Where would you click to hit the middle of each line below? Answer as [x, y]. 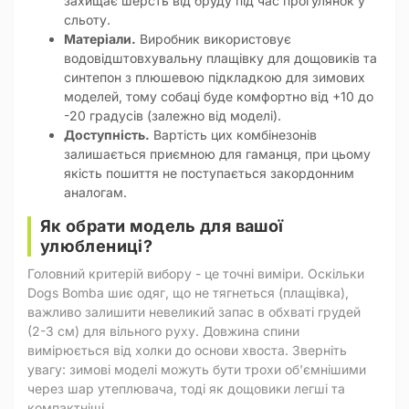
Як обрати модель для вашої [162, 226]
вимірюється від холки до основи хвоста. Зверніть [187, 351]
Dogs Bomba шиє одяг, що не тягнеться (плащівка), [188, 293]
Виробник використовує [214, 39]
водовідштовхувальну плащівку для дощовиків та [220, 58]
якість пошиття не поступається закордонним [209, 173]
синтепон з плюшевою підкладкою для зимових [215, 77]
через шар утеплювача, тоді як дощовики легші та [186, 389]
